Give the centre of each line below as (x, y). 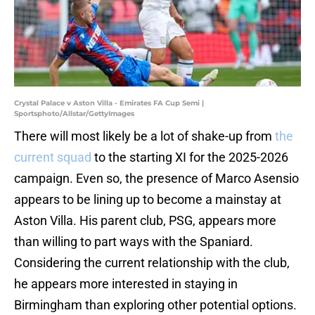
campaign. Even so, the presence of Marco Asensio (156, 179)
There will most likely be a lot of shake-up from (144, 136)
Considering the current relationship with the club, (152, 263)
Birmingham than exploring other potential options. (155, 305)
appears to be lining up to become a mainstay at (148, 200)
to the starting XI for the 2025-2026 (190, 157)
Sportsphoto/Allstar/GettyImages (74, 114)
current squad (53, 157)
